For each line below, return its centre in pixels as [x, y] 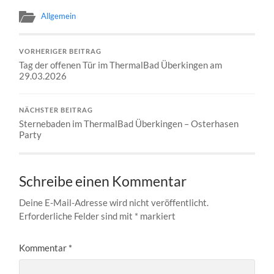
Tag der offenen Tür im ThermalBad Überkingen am [121, 65]
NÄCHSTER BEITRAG [56, 110]
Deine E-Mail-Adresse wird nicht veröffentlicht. [114, 202]
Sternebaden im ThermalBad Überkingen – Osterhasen [129, 123]
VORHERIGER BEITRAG [61, 51]
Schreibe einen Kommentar [103, 181]
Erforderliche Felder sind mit [77, 216]
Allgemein [59, 16]
